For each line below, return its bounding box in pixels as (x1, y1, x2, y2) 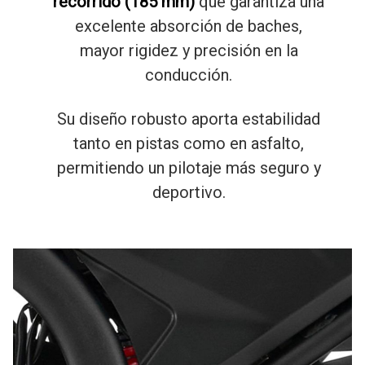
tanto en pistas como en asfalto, (73, 134, 304, 154)
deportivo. (152, 182, 226, 203)
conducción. (145, 65, 232, 86)
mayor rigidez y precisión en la (79, 41, 298, 61)
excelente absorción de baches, (75, 16, 302, 37)
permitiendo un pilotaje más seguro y (56, 158, 321, 178)
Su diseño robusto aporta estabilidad (57, 109, 320, 130)
